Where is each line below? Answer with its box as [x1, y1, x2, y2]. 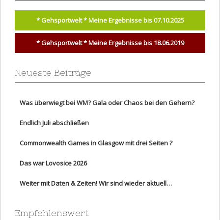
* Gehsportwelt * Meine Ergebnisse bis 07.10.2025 [36, 15, 184, 25]
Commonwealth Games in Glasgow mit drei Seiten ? [20, 138, 172, 147]
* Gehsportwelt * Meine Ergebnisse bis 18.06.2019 [36, 38, 184, 47]
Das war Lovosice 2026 [20, 158, 87, 167]
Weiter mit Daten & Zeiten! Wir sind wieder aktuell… [20, 178, 172, 188]
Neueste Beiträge [15, 67, 91, 78]
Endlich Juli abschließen [20, 118, 89, 127]
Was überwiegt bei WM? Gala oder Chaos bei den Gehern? [20, 98, 194, 107]
